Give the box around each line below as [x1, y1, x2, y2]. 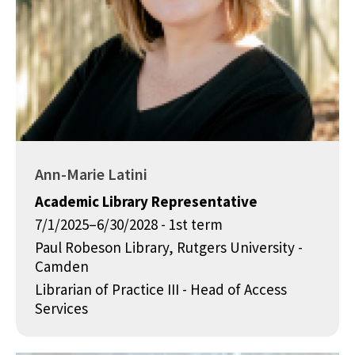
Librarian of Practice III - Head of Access [35, 280, 287, 300]
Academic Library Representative [35, 192, 258, 212]
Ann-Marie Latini [35, 164, 147, 185]
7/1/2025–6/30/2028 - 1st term [35, 215, 223, 235]
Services [35, 299, 88, 319]
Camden [35, 257, 89, 277]
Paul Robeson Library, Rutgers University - [35, 238, 303, 258]
